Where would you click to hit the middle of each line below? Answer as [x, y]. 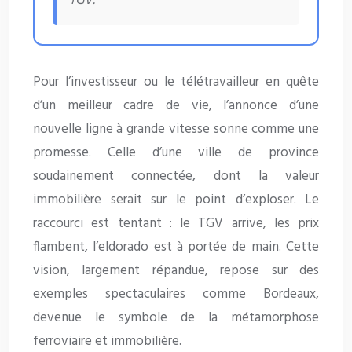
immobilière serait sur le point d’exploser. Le [176, 200]
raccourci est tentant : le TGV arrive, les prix [176, 224]
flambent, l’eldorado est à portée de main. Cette [176, 247]
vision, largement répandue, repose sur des [176, 271]
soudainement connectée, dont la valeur [176, 177]
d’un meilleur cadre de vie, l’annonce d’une [176, 106]
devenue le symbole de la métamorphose [176, 318]
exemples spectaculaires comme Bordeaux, [176, 295]
